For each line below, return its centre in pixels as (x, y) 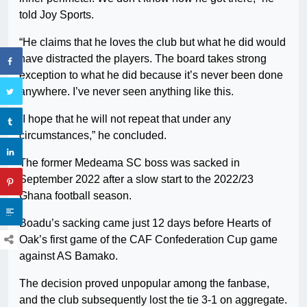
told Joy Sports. (57, 15)
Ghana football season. (75, 196)
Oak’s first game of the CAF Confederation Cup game (148, 240)
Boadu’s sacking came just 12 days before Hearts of (145, 223)
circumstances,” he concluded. (93, 136)
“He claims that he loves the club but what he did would (152, 42)
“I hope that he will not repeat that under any (125, 119)
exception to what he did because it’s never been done (151, 75)
